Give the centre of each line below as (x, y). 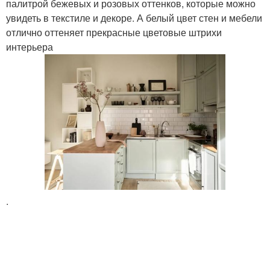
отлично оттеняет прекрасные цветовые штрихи (114, 32)
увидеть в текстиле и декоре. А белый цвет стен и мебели (134, 18)
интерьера (30, 47)
